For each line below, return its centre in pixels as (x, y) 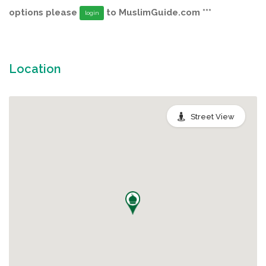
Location (35, 69)
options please (44, 12)
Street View (213, 116)
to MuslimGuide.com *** (158, 12)
